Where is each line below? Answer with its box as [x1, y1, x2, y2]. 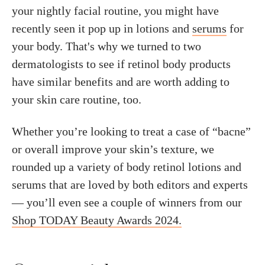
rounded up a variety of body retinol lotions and [12, 160, 241, 173]
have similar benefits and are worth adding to [12, 75, 230, 88]
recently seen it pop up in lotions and [12, 22, 192, 35]
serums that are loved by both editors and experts [12, 178, 248, 191]
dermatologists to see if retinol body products [12, 57, 231, 70]
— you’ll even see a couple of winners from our [12, 196, 242, 209]
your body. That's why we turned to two [12, 40, 201, 53]
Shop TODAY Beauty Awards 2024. [12, 214, 182, 227]
